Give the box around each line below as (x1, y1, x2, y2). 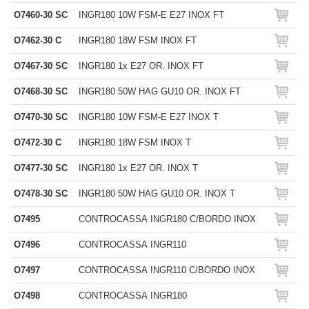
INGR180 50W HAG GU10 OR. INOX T (79, 188, 235, 199)
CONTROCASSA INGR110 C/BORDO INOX (79, 265, 255, 275)
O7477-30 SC (14, 163, 68, 173)
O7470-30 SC (14, 112, 68, 122)
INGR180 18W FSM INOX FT (79, 35, 197, 46)
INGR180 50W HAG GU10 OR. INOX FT (79, 86, 241, 97)
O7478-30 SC (14, 188, 68, 199)
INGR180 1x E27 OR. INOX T (79, 163, 198, 173)
